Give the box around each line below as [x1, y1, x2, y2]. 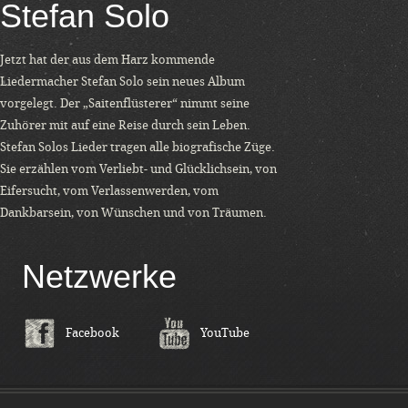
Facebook [66, 326, 119, 340]
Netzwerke [22, 258, 177, 295]
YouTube [200, 326, 250, 340]
